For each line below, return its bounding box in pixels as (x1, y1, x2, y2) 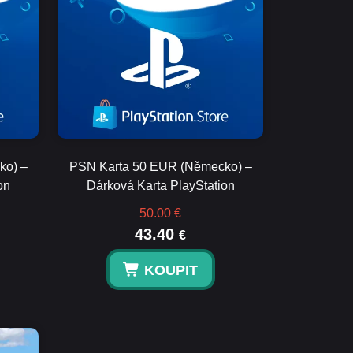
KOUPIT (143, 262, 198, 278)
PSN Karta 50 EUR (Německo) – (69, 160, 252, 173)
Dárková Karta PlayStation (86, 179, 235, 192)
